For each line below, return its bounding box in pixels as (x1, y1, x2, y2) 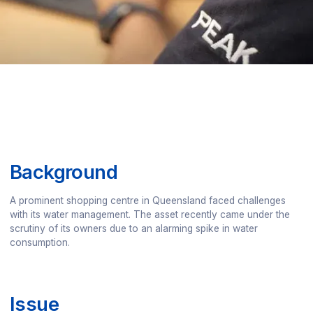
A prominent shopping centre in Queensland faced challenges (9, 194, 286, 206)
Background (9, 159, 118, 184)
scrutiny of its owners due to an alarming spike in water (9, 222, 258, 234)
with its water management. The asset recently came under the (9, 208, 290, 220)
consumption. (9, 236, 70, 248)
